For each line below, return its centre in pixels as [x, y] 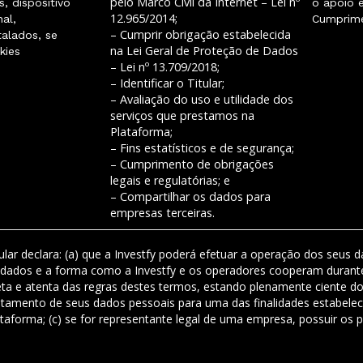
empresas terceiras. [162, 213]
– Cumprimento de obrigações [192, 164]
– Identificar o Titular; [167, 83]
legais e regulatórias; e [170, 180]
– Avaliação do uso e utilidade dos [202, 99]
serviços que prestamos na [182, 115]
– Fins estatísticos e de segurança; [204, 148]
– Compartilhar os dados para [190, 196]
